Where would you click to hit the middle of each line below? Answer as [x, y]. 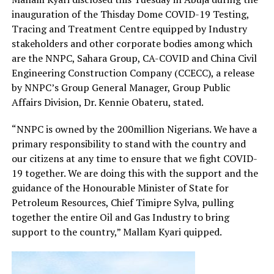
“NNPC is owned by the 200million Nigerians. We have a [134, 129]
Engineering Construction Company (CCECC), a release [133, 73]
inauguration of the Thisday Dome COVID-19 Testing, [130, 14]
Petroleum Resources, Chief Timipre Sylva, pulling [122, 203]
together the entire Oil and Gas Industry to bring [120, 217]
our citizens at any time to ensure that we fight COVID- [134, 159]
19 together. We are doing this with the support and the [135, 173]
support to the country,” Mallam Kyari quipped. [117, 232]
